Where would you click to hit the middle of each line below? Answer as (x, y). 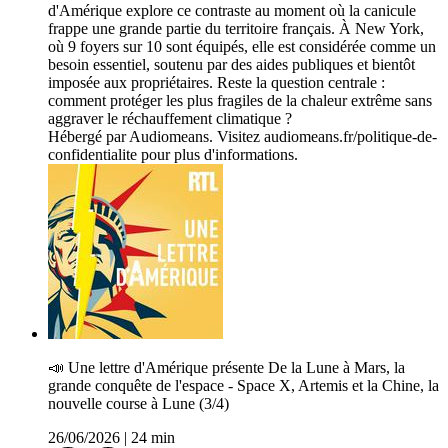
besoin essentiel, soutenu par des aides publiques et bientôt (231, 65)
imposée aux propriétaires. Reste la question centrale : (216, 83)
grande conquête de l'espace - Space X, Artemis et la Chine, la (243, 386)
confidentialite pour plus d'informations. (173, 155)
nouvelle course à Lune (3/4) (138, 404)
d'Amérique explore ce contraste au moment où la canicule (232, 11)
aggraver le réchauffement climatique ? (170, 119)
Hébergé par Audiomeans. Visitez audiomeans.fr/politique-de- (242, 137)
